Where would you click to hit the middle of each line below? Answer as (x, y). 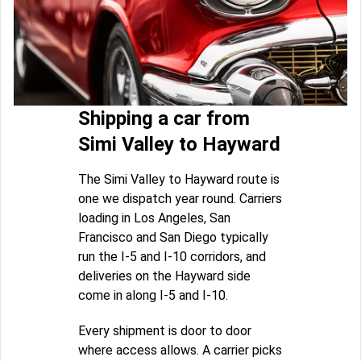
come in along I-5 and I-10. (153, 295)
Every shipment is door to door (165, 330)
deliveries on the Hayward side (164, 276)
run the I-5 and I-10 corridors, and (172, 256)
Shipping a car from (164, 118)
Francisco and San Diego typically (173, 237)
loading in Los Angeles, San (154, 218)
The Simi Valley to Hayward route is (179, 179)
